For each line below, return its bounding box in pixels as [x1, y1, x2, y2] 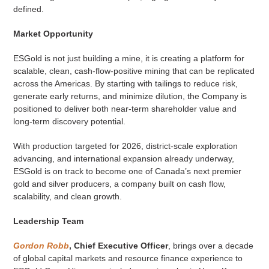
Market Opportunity [13, 29, 93, 39]
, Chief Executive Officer [68, 241, 168, 251]
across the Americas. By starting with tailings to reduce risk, [13, 79, 238, 89]
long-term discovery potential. [13, 116, 125, 127]
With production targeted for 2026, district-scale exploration [13, 141, 238, 151]
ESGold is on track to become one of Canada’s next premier [13, 166, 241, 177]
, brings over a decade [168, 241, 253, 251]
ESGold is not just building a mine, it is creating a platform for [13, 53, 244, 64]
